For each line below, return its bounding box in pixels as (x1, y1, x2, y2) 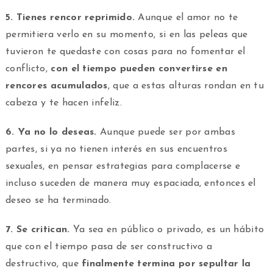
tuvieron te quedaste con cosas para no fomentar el (5, 47, 246, 57)
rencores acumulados (5, 81, 108, 91)
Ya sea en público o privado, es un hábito (69, 225, 264, 235)
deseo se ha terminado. (5, 196, 112, 206)
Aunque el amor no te (135, 13, 238, 23)
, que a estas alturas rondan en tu (107, 81, 264, 91)
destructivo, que (5, 259, 82, 269)
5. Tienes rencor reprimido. (5, 13, 135, 23)
